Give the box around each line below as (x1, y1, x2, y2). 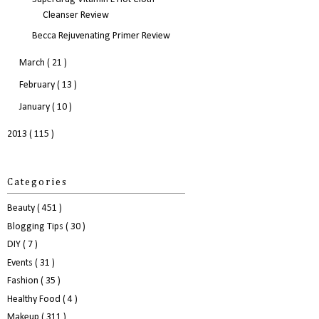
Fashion (7, 276, 41, 287)
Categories (7, 177, 68, 187)
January (19, 101, 52, 113)
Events (7, 257, 35, 268)
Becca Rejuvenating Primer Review (31, 30, 170, 41)
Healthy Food (7, 293, 63, 305)
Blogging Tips (7, 221, 66, 232)
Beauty (7, 203, 37, 214)
